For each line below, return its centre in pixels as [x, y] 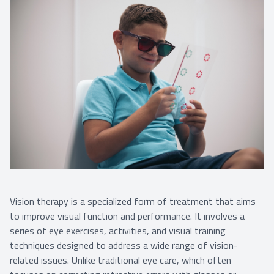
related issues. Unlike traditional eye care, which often [120, 260]
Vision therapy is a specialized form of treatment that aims [133, 202]
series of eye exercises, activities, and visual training [118, 231]
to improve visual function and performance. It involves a [127, 216]
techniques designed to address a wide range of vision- [124, 246]
